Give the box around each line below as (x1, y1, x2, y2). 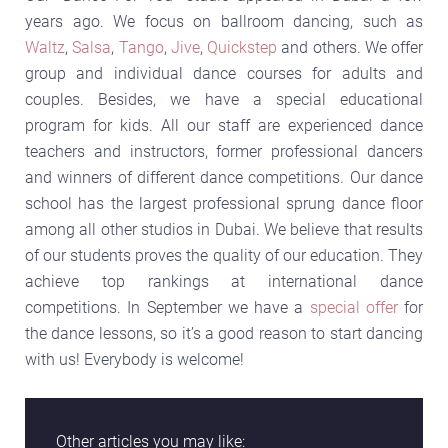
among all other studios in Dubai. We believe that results (25, 219, 423, 239)
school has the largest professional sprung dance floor (25, 193, 423, 213)
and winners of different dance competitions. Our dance (25, 167, 423, 187)
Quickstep (207, 37, 277, 57)
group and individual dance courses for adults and (25, 63, 423, 83)
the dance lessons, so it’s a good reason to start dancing (25, 323, 423, 343)
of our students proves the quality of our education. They (25, 245, 423, 265)
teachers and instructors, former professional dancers (25, 141, 423, 161)
